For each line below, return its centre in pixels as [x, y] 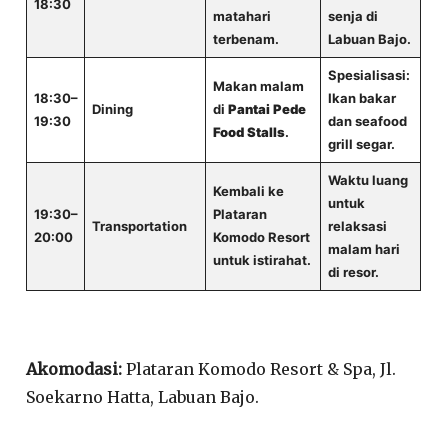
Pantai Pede [266, 109]
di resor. [353, 272]
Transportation [139, 226]
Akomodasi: [74, 369]
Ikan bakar [361, 98]
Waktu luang [367, 180]
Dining [112, 109]
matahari [241, 16]
